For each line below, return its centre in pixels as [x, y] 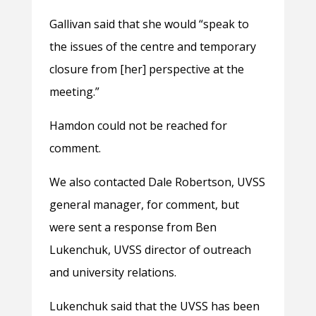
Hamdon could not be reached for [138, 126]
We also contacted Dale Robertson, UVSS [157, 182]
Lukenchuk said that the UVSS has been [154, 306]
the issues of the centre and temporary [152, 47]
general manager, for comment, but [144, 205]
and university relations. [113, 273]
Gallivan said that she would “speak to [149, 24]
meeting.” [74, 92]
